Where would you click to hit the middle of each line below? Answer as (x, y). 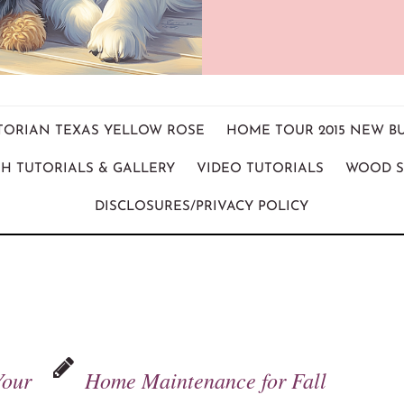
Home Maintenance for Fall (206, 379)
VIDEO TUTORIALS (260, 169)
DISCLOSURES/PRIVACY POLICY (202, 207)
